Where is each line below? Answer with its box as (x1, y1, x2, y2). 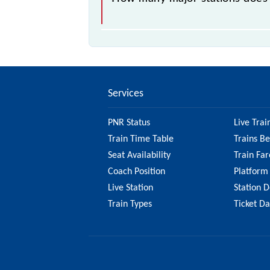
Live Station (107, 183, 153, 193)
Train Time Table (107, 134, 174, 145)
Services (107, 88, 143, 100)
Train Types (107, 199, 152, 210)
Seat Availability (107, 151, 171, 161)
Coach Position (107, 167, 165, 177)
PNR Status (107, 118, 150, 128)
